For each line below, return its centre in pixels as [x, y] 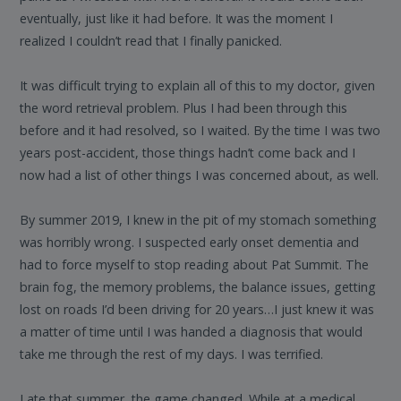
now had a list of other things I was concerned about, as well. [200, 175]
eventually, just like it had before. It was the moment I [177, 19]
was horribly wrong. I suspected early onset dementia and [190, 243]
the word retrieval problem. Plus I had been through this [184, 108]
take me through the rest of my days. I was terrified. [172, 354]
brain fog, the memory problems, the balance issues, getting [198, 287]
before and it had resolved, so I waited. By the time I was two [200, 131]
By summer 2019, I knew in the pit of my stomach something [199, 220]
